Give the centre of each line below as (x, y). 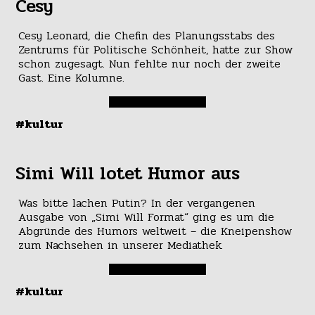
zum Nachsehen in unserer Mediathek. (120, 245)
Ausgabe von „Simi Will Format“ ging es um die (146, 217)
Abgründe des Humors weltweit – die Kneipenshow (155, 231)
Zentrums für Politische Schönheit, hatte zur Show (155, 49)
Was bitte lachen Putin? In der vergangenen (136, 203)
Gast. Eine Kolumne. (71, 77)
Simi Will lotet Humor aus (128, 173)
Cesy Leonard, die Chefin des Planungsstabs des (146, 35)
